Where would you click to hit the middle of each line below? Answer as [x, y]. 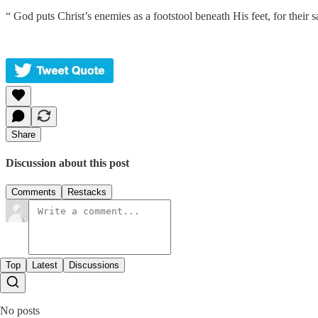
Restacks [87, 192]
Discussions [94, 265]
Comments [34, 192]
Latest [45, 265]
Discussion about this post [67, 163]
